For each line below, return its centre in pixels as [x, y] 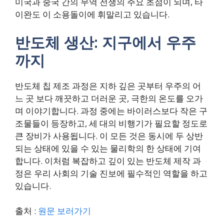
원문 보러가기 [64, 211]
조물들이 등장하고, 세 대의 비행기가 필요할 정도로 [111, 123]
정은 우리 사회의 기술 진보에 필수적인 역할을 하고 [111, 173]
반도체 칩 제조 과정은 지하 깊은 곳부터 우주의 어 [108, 85]
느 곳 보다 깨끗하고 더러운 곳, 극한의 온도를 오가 [109, 98]
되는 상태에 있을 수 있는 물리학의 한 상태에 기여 [108, 148]
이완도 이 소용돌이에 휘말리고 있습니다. [92, 14]
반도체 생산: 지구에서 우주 [105, 42]
